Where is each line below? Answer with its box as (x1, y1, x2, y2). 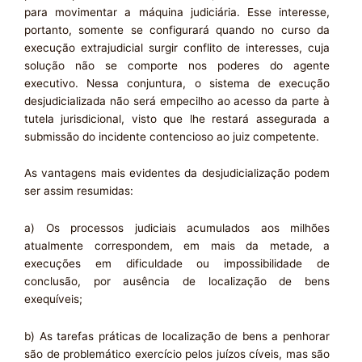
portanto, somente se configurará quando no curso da (24, 23, 330, 36)
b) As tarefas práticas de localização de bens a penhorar (24, 330, 330, 343)
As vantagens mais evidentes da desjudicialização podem (24, 166, 330, 180)
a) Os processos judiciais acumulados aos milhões (24, 221, 330, 235)
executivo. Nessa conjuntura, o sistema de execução (24, 76, 330, 90)
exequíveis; (24, 293, 82, 306)
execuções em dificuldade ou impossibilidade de (24, 257, 330, 271)
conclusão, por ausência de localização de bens (24, 275, 330, 288)
